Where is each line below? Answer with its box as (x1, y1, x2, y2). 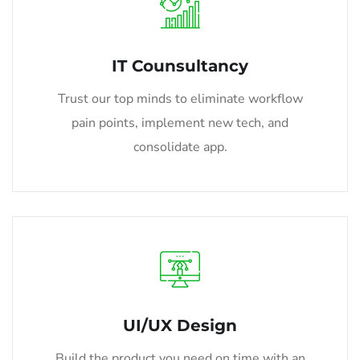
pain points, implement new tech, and (72, 113, 288, 132)
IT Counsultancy (112, 55, 248, 76)
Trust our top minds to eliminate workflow (57, 89, 303, 108)
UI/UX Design (123, 315, 237, 335)
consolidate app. (133, 137, 227, 156)
